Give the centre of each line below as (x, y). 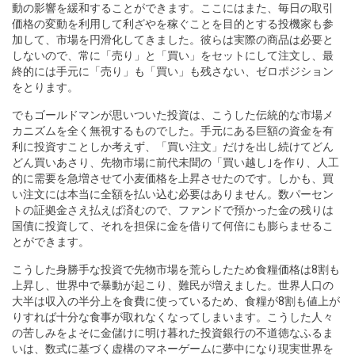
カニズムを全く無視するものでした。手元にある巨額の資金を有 (173, 131)
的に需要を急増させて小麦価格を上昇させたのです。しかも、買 (173, 178)
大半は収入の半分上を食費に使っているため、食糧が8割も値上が (176, 301)
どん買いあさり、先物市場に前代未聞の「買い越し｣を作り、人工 (176, 162)
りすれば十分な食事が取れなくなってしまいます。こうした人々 (173, 317)
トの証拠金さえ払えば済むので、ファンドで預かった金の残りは (173, 210)
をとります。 (45, 87)
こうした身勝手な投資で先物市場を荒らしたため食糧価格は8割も (176, 269)
